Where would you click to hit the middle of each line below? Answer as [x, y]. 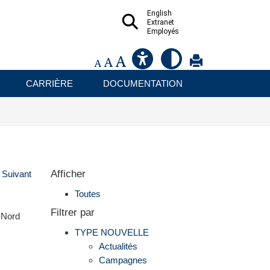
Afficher [68, 174]
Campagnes [123, 260]
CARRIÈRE [49, 84]
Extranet [161, 22]
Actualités [118, 246]
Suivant [16, 174]
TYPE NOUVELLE [111, 232]
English [159, 13]
